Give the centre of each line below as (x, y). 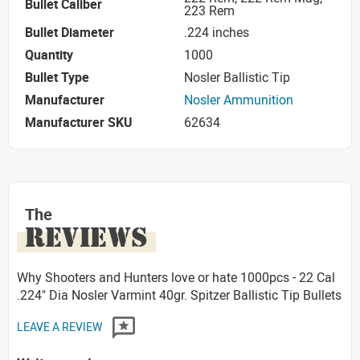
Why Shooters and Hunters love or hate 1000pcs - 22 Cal (176, 277)
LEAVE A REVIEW (61, 326)
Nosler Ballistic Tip (237, 77)
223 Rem (209, 10)
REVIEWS (86, 237)
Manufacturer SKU (79, 122)
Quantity (49, 54)
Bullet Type (57, 77)
